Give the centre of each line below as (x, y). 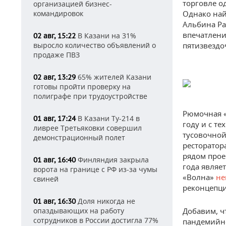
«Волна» (199, 177)
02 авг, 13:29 (54, 77)
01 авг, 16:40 (54, 160)
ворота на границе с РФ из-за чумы (95, 169)
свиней (46, 179)
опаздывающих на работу (79, 211)
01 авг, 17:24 (54, 119)
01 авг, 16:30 (54, 201)
